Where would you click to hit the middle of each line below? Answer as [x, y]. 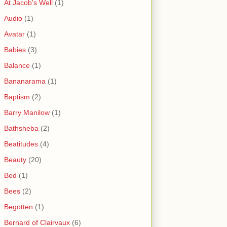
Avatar [14, 34]
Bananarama [25, 81]
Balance [17, 66]
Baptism [17, 97]
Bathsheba [21, 128]
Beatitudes [21, 144]
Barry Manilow [27, 113]
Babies [15, 50]
